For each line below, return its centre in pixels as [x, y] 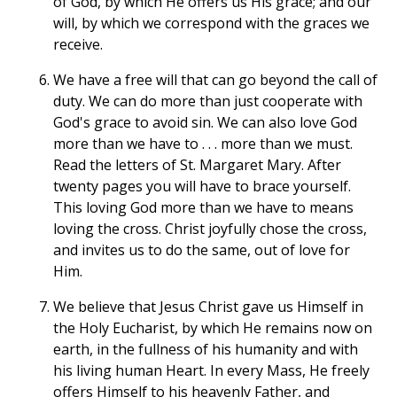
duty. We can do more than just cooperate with [208, 101]
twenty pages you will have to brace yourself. [202, 187]
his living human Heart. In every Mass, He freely [211, 371]
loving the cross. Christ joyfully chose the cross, [210, 229]
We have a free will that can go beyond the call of [215, 80]
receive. [78, 45]
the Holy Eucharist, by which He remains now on [213, 328]
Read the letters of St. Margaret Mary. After [197, 165]
